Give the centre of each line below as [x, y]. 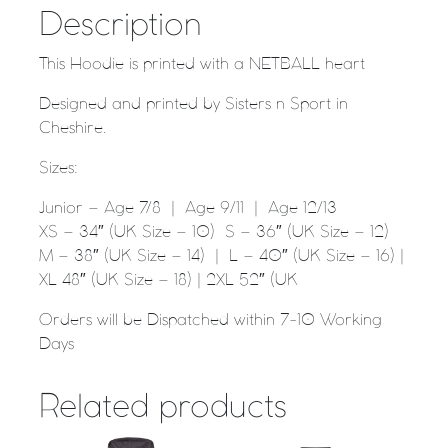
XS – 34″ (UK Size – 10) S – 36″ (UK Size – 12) [214, 233]
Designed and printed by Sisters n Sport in [193, 105]
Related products [163, 408]
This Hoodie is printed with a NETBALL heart [202, 65]
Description [120, 26]
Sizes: [58, 169]
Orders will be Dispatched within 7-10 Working [210, 321]
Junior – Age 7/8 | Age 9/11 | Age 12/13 [188, 209]
